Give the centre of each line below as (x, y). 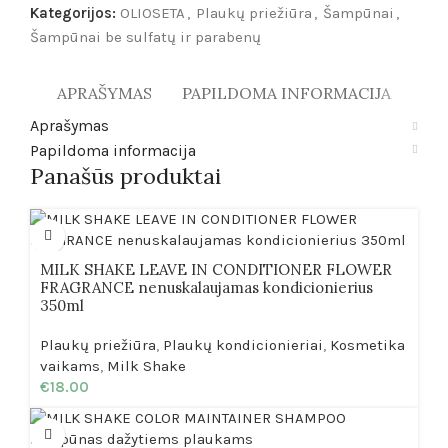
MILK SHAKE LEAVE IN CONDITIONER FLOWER (216, 269)
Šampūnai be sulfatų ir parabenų (145, 36)
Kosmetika (367, 344)
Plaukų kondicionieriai (243, 344)
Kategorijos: (73, 12)
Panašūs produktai (125, 175)
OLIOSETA (152, 12)
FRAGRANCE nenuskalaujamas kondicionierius (206, 287)
